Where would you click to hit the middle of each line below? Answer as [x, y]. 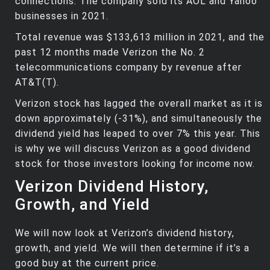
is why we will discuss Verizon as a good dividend [133, 149]
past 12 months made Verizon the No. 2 [110, 52]
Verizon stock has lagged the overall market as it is [139, 104]
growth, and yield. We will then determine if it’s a [132, 248]
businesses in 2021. [62, 16]
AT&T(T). [37, 83]
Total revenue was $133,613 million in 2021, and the [140, 37]
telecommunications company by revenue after [128, 67]
